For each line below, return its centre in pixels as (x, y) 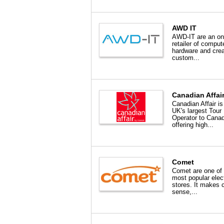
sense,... (185, 192)
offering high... (193, 125)
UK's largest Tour (197, 111)
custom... (186, 58)
